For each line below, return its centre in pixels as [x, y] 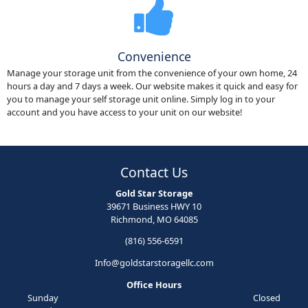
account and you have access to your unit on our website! [124, 112]
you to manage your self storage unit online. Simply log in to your [141, 99]
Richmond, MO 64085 [154, 219]
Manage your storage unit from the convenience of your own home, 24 [152, 73]
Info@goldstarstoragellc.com [154, 263]
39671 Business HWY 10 [154, 206]
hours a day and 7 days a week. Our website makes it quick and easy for [152, 86]
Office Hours [154, 284]
